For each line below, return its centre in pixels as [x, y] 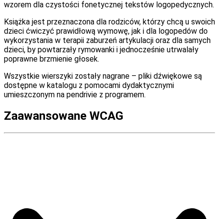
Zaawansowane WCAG [64, 116]
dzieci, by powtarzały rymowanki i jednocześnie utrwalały [101, 50]
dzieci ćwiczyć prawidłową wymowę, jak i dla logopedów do [106, 31]
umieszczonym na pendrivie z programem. [75, 95]
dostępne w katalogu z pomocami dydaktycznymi [89, 86]
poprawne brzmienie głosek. [53, 59]
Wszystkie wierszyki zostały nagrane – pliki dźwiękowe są [103, 76]
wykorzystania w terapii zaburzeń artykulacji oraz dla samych [107, 41]
